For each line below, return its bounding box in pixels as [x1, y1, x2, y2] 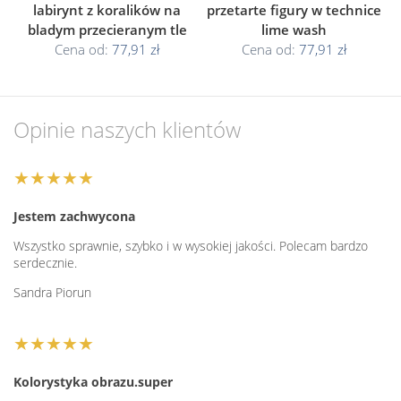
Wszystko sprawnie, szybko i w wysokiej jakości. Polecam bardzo [13, 236, 368, 254]
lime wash [261, 20, 327, 38]
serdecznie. [13, 253, 77, 271]
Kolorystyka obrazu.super [13, 372, 173, 390]
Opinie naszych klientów [13, 114, 241, 144]
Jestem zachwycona [13, 207, 135, 225]
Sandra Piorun [13, 283, 91, 301]
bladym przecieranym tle [27, 20, 187, 38]
